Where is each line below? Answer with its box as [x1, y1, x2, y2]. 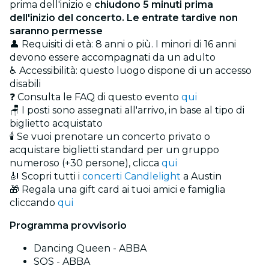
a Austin [181, 171, 222, 183]
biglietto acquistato [10, 118, 103, 130]
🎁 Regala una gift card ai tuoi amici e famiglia [10, 184, 225, 196]
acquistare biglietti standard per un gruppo [10, 144, 219, 156]
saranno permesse [10, 25, 103, 37]
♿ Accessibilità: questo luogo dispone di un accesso [10, 65, 252, 77]
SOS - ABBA [34, 256, 90, 268]
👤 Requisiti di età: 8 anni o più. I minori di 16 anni [10, 38, 236, 50]
